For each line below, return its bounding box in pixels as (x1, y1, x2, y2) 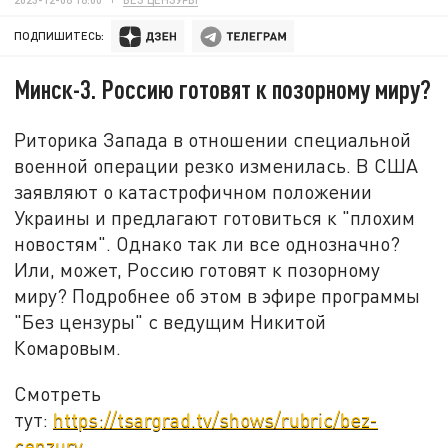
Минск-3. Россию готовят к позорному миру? (14, 73, 432, 105)
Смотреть (14, 381, 102, 405)
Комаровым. (14, 335, 127, 359)
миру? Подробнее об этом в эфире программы (14, 283, 421, 307)
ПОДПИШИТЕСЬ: (14, 29, 105, 43)
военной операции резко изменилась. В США (14, 153, 419, 177)
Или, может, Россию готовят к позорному (14, 257, 381, 281)
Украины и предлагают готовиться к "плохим (14, 205, 416, 229)
